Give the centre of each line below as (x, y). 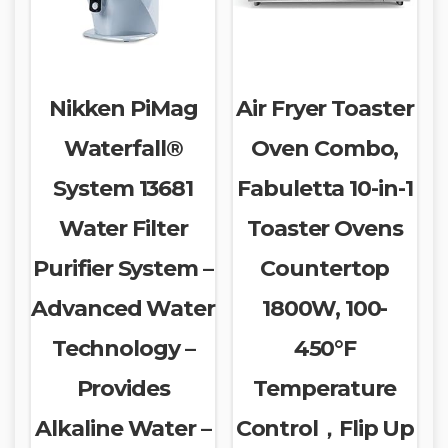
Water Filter (123, 228)
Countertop (325, 268)
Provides (123, 388)
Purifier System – (123, 268)
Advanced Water (123, 308)
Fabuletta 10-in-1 (325, 188)
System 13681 (123, 188)
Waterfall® (123, 148)
